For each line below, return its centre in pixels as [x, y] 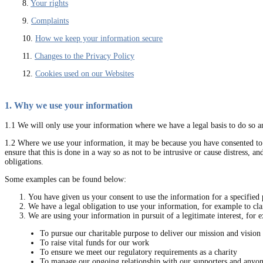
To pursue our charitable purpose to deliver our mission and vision [150, 234]
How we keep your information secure [99, 38]
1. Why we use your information [69, 105]
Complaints [50, 21]
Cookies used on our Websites [85, 73]
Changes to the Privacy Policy [85, 56]
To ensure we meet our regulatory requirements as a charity [139, 252]
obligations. [24, 162]
